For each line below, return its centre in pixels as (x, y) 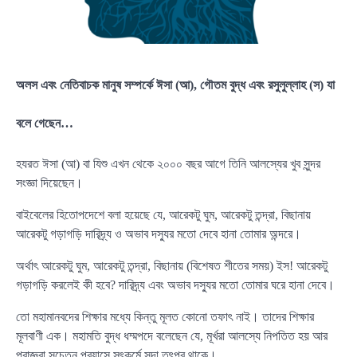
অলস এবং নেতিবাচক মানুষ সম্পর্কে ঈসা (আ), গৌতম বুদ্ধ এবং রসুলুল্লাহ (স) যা (175, 84)
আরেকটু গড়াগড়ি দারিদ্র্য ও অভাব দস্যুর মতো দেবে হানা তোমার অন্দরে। (159, 234)
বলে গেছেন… (45, 123)
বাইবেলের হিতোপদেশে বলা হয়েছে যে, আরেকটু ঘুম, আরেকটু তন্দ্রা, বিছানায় (163, 215)
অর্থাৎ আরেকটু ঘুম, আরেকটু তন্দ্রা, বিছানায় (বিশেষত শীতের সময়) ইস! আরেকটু (172, 266)
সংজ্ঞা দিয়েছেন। (49, 183)
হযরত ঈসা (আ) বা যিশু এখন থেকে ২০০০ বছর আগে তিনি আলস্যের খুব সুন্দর (168, 164)
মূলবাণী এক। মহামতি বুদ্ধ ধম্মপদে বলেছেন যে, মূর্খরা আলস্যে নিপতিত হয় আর (172, 336)
